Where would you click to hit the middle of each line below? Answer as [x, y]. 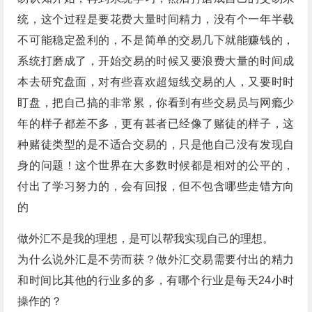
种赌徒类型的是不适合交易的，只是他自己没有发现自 [156, 145]
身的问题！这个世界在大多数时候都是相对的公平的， [156, 166]
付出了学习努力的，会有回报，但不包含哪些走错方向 [156, 187]
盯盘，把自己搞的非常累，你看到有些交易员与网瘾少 [156, 103]
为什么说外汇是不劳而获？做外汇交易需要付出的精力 [156, 260]
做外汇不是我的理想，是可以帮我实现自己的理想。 [146, 239]
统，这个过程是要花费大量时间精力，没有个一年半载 [156, 19]
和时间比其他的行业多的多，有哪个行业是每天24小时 [156, 281]
